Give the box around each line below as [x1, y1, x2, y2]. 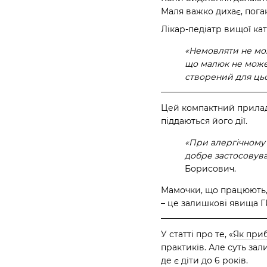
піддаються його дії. [161, 116, 247, 127]
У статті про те [161, 229, 225, 240]
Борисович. [185, 163, 236, 175]
